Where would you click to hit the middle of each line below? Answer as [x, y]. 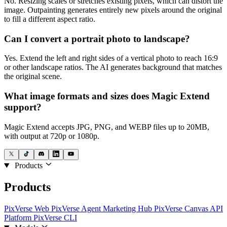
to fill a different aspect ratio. [50, 19]
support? [23, 107]
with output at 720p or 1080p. [52, 136]
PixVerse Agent [77, 208]
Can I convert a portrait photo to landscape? [97, 39]
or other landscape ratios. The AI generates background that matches [113, 67]
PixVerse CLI [55, 217]
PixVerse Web [28, 208]
